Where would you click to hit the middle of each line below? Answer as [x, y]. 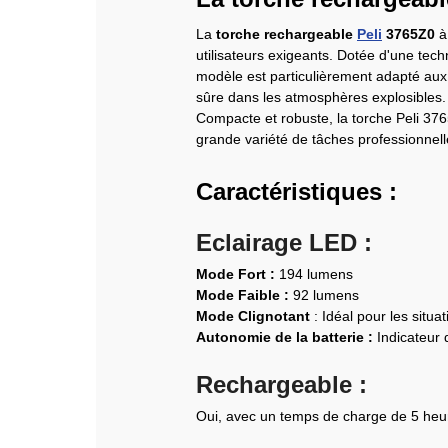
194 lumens [314, 273]
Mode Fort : [235, 273]
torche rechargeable [286, 34]
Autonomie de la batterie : [284, 336]
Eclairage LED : [284, 242]
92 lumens [324, 294]
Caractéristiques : [296, 191]
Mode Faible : [242, 294]
